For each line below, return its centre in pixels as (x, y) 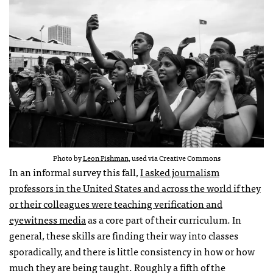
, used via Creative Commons (174, 158)
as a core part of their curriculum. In (164, 220)
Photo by (68, 158)
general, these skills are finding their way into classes (124, 236)
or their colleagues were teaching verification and (116, 204)
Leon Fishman (105, 158)
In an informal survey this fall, (75, 172)
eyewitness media (48, 220)
